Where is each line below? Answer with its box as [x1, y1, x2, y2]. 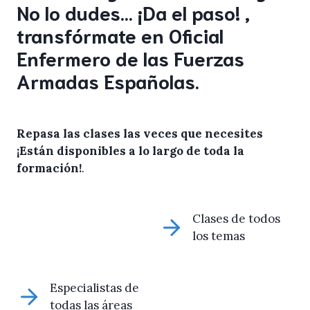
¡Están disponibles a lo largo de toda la [17, 143, 244, 158]
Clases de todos [192, 211, 280, 226]
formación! [17, 161, 82, 176]
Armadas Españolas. [17, 68, 199, 93]
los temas [192, 228, 245, 244]
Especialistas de [50, 280, 139, 295]
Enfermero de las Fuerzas [17, 45, 244, 70]
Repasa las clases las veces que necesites [17, 126, 263, 141]
